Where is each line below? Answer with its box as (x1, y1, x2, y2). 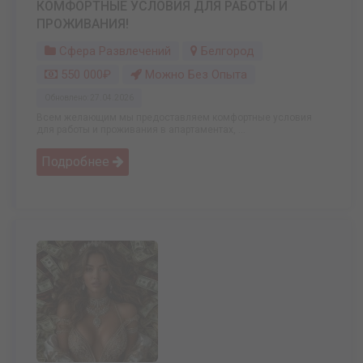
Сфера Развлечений (56, 44, 171, 59)
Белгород (201, 44, 254, 59)
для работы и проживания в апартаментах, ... (36, 124, 246, 136)
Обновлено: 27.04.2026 (45, 93, 134, 103)
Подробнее (41, 154, 113, 170)
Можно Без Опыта (142, 67, 247, 83)
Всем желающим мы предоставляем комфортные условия (36, 112, 312, 124)
